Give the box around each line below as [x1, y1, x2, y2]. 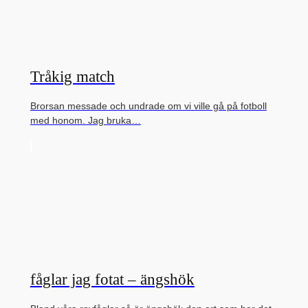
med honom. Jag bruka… [30, 114, 141, 126]
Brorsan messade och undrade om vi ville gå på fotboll [30, 100, 267, 111]
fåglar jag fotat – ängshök [30, 270, 195, 288]
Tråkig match [30, 67, 115, 85]
